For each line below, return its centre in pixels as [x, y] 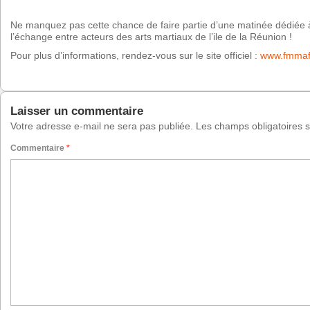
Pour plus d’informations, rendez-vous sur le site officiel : [135, 56]
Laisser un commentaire [77, 111]
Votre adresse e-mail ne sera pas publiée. [102, 126]
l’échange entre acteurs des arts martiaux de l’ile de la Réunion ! [151, 37]
